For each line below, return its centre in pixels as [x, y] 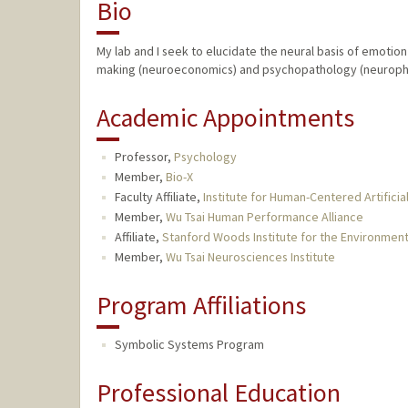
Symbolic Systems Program [189, 345]
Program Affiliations [201, 306]
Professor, [144, 157]
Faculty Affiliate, [158, 197]
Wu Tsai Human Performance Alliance [264, 217]
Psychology [205, 157]
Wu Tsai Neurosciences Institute [250, 257]
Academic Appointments [225, 118]
